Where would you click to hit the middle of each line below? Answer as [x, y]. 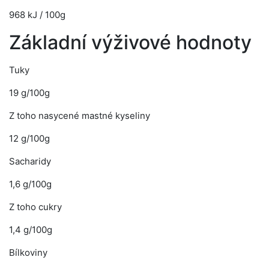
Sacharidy [30, 161]
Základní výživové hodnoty [130, 42]
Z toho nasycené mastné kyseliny [80, 116]
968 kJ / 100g [37, 15]
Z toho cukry [35, 207]
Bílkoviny [28, 252]
